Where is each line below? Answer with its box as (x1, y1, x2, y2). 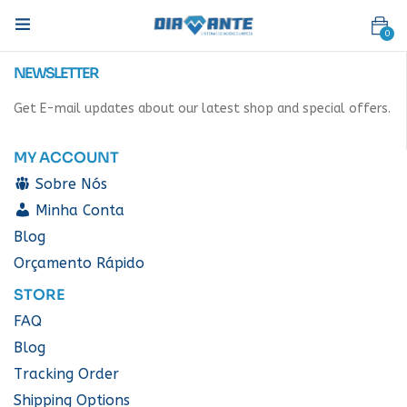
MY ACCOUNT (14, 148, 119, 167)
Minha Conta (35, 202, 124, 219)
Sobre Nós (35, 175, 107, 193)
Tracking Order (14, 365, 119, 382)
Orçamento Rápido (14, 254, 144, 272)
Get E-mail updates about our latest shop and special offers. (14, 101, 391, 116)
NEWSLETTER (14, 64, 98, 83)
